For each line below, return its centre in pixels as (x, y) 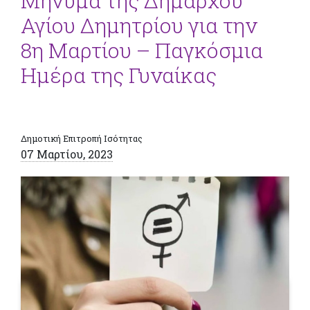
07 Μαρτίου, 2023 (67, 154)
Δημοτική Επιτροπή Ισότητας (82, 138)
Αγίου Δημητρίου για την (139, 25)
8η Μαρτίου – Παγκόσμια (142, 50)
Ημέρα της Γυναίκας (119, 75)
